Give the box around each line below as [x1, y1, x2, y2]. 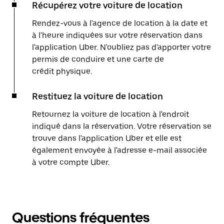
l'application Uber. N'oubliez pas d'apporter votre [32, 42, 211, 52]
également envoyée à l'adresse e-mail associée [32, 145, 207, 155]
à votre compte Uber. [32, 157, 109, 167]
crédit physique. [32, 66, 92, 76]
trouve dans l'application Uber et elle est [32, 133, 181, 143]
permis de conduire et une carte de [32, 54, 164, 64]
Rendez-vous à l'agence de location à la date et [32, 18, 207, 28]
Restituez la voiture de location [32, 91, 163, 101]
